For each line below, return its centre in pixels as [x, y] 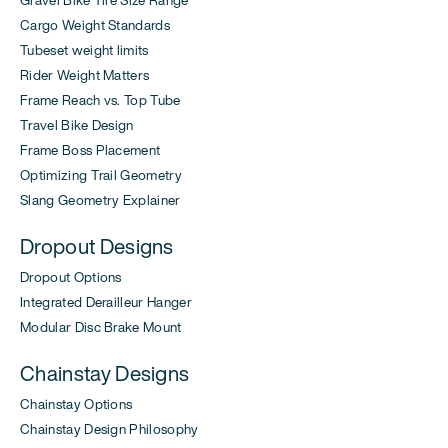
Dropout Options [71, 276]
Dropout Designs [97, 245]
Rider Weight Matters [85, 74]
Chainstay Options [76, 403]
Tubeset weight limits [84, 49]
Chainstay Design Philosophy [109, 428]
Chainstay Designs [105, 372]
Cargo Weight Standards [95, 24]
